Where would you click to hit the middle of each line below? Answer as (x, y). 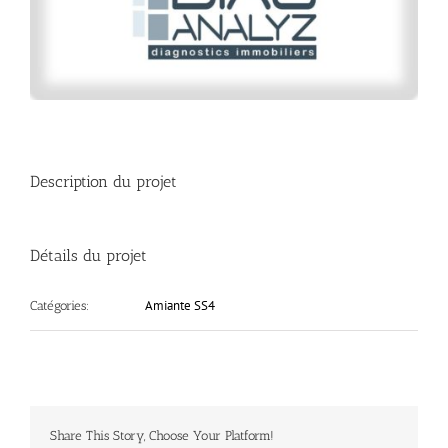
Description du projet (103, 181)
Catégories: (59, 305)
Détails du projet (88, 255)
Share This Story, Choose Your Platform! (162, 435)
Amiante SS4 (180, 305)
